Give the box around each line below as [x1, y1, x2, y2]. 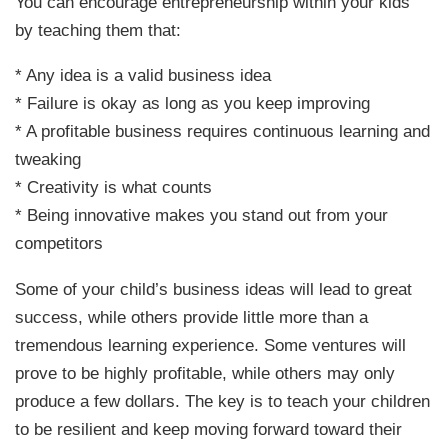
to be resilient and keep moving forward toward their [15, 418, 403, 439]
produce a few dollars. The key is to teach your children [15, 390, 431, 411]
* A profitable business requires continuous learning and [15, 121, 431, 142]
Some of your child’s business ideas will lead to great [15, 278, 413, 299]
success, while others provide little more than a [15, 306, 369, 327]
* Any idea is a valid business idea [15, 65, 272, 86]
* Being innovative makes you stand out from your [15, 205, 389, 226]
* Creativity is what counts [15, 177, 213, 198]
